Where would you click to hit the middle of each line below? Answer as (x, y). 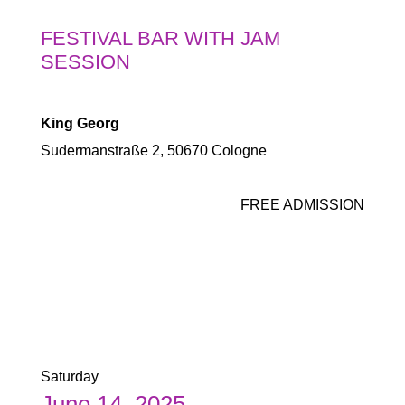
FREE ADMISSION (303, 205)
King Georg (80, 123)
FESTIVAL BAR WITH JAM (160, 38)
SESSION (85, 62)
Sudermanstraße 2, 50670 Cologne (153, 151)
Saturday (69, 377)
